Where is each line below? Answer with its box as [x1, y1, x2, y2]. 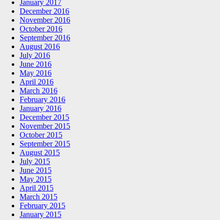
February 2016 [20, 95, 65, 104]
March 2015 [20, 192, 57, 201]
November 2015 [20, 121, 70, 130]
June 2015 [20, 165, 52, 174]
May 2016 [20, 68, 52, 77]
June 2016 [20, 59, 52, 68]
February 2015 [20, 201, 65, 210]
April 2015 [20, 183, 54, 192]
